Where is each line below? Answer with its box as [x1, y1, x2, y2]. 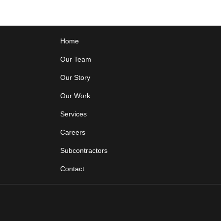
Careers [60, 128, 86, 137]
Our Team [60, 55, 92, 64]
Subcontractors [60, 147, 108, 155]
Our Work [60, 92, 91, 100]
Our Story [60, 74, 91, 82]
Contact [60, 165, 85, 173]
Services [60, 110, 87, 118]
